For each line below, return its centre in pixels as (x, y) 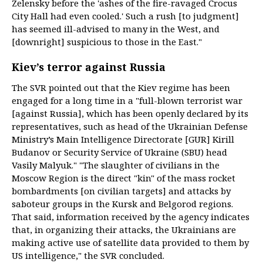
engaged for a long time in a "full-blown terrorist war (127, 100)
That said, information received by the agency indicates (131, 217)
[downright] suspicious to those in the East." (107, 42)
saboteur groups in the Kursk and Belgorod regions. (122, 204)
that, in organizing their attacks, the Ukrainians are (124, 230)
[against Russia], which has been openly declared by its (130, 113)
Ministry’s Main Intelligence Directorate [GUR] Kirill (123, 139)
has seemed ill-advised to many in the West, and (116, 29)
